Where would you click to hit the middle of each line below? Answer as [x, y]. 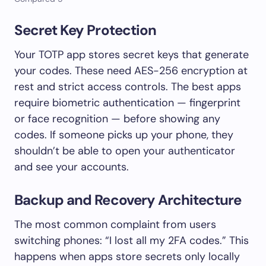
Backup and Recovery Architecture [128, 199]
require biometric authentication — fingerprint [127, 102]
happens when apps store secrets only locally [127, 256]
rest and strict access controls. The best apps [128, 86]
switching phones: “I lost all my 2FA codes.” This [132, 240]
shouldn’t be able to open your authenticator [125, 151]
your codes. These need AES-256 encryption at [131, 70]
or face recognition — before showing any [117, 118]
